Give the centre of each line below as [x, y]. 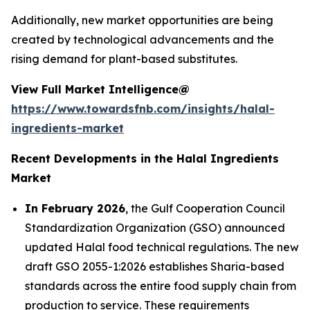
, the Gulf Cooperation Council [205, 209]
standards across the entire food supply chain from [161, 286]
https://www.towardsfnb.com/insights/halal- [143, 109]
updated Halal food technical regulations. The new [162, 247]
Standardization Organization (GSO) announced [155, 228]
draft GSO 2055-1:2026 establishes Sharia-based [155, 267]
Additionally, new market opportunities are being [142, 20]
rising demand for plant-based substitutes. [124, 59]
